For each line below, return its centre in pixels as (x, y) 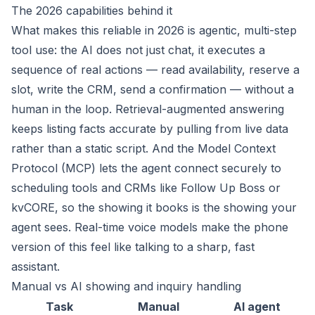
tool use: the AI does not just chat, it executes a (138, 50)
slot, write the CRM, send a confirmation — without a (153, 89)
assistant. (36, 266)
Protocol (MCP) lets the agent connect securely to (146, 168)
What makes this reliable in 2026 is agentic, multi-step (154, 30)
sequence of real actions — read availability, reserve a (155, 70)
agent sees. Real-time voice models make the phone (150, 227)
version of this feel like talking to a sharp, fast (133, 247)
